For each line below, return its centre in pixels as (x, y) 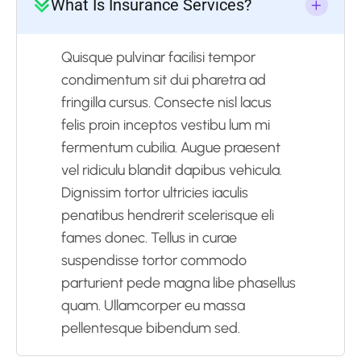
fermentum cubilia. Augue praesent (171, 147)
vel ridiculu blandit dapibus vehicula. (172, 170)
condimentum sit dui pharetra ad (164, 79)
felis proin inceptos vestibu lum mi (166, 124)
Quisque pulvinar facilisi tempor (158, 57)
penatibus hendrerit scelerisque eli (168, 215)
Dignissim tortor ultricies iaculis (155, 192)
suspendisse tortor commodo (154, 260)
